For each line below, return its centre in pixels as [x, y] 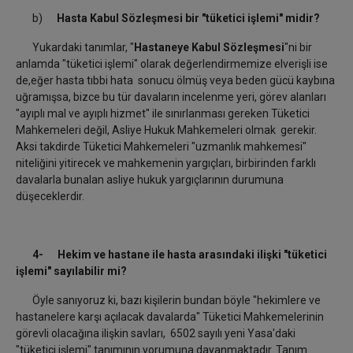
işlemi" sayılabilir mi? [71, 271]
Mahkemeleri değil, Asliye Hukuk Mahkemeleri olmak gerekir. [166, 130]
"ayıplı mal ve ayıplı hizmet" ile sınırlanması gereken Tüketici [163, 114]
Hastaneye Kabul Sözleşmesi [209, 48]
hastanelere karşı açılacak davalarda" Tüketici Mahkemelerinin [170, 317]
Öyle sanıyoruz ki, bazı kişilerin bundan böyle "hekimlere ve [168, 301]
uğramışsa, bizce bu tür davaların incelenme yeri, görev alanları [171, 97]
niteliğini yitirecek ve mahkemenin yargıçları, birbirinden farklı [166, 163]
